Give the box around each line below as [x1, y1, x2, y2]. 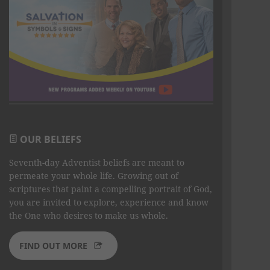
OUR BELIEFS [20, 132, 81, 146]
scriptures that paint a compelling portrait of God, [9, 183, 212, 195]
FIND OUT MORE [19, 239, 87, 251]
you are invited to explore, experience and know [9, 196, 209, 208]
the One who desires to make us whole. [9, 209, 168, 221]
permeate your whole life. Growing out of [9, 169, 178, 181]
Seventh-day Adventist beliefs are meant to [9, 156, 184, 168]
